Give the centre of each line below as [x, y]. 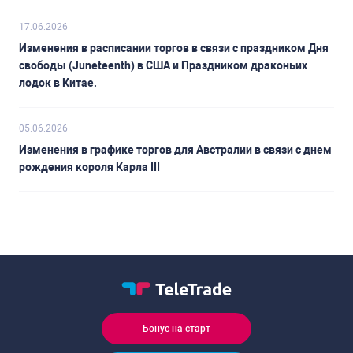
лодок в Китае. [58, 83]
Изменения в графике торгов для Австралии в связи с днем [175, 150]
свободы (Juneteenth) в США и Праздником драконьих [163, 66]
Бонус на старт [176, 328]
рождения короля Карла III [89, 167]
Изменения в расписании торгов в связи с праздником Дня [174, 48]
